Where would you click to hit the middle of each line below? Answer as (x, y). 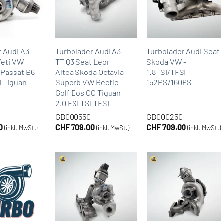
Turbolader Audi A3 (88, 51)
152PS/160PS (169, 82)
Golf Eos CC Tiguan (88, 92)
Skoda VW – (167, 61)
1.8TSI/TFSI (166, 72)
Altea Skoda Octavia (89, 72)
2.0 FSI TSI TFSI (82, 103)
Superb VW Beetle (87, 82)
